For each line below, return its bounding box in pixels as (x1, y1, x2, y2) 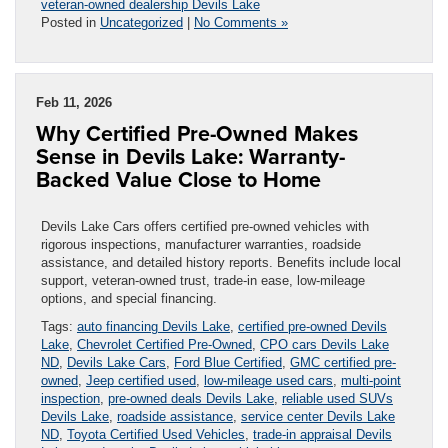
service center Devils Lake (241, 408, 395, 424)
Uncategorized (100, 14, 183, 30)
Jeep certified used (86, 372, 196, 388)
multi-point (341, 372, 401, 388)
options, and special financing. (41, 290, 217, 306)
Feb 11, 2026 (36, 94, 112, 110)
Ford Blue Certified (174, 354, 282, 370)
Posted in (41, 14, 100, 30)
